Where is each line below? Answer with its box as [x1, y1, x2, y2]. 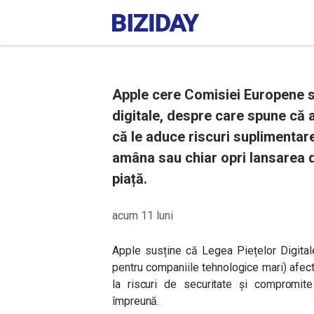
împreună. [112, 294, 160, 308]
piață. [112, 170, 147, 187]
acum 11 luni [112, 209, 173, 222]
